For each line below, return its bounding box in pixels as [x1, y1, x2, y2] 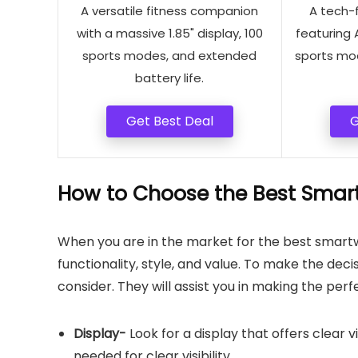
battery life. [135, 70, 205, 86]
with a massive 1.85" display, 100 [76, 25, 263, 42]
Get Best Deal [125, 112, 213, 130]
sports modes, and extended [82, 47, 257, 64]
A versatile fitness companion [81, 2, 259, 19]
